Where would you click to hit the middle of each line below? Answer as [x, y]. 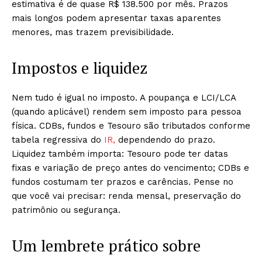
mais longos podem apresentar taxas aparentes [116, 18]
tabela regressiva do [56, 140]
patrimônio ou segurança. [66, 210]
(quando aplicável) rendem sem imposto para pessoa [127, 112]
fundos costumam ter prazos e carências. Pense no [123, 182]
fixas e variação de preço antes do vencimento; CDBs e [130, 168]
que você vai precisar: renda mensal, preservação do [126, 196]
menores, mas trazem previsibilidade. [93, 32]
